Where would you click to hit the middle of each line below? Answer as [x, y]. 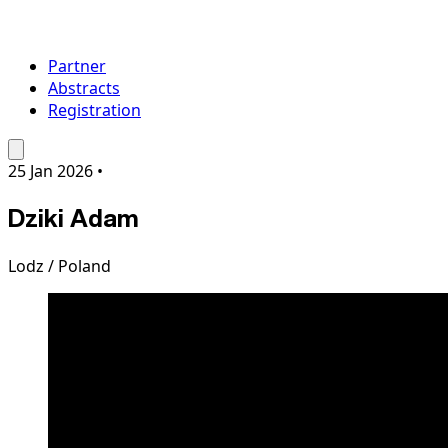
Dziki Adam [73, 218]
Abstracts [84, 87]
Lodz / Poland [59, 266]
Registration [94, 109]
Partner [77, 65]
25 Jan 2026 [50, 170]
